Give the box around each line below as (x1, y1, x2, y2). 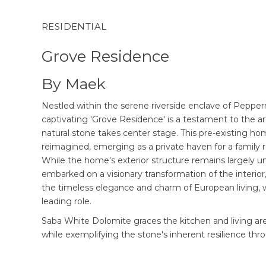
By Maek (42, 75, 106, 93)
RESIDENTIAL (42, 21, 107, 32)
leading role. (42, 196, 91, 207)
